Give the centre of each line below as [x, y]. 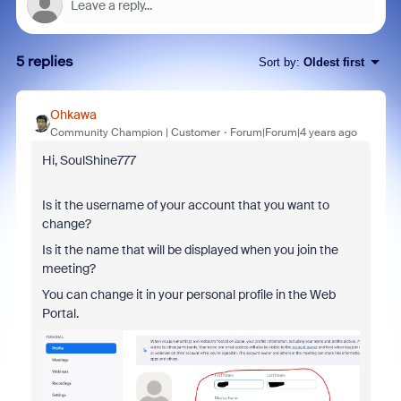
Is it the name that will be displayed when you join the [190, 250]
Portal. [60, 313]
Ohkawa [73, 115]
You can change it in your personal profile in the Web [188, 294]
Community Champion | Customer [135, 132]
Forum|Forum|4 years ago [293, 132]
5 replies [44, 61]
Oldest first [333, 62]
